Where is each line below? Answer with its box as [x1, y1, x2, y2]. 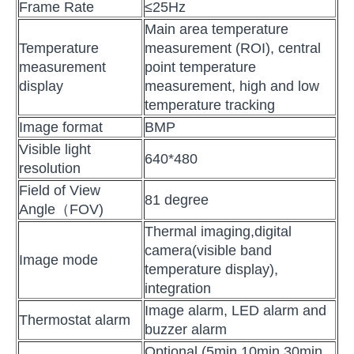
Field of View [19, 182, 100, 198]
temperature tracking [145, 96, 275, 113]
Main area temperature [145, 21, 288, 37]
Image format [19, 119, 103, 135]
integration [145, 280, 211, 296]
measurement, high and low [145, 77, 319, 94]
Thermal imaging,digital [145, 223, 292, 239]
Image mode [19, 251, 98, 268]
